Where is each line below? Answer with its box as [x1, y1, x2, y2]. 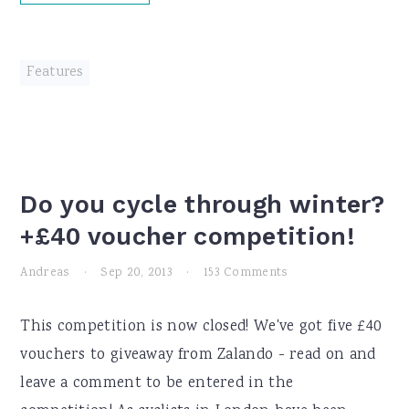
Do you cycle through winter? [20, 190, 385, 219]
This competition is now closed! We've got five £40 [20, 316, 383, 339]
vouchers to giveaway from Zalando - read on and [20, 344, 376, 367]
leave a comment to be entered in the [20, 372, 294, 395]
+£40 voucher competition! [20, 222, 355, 251]
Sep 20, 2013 [100, 264, 173, 282]
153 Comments [203, 264, 288, 282]
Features [26, 63, 83, 83]
